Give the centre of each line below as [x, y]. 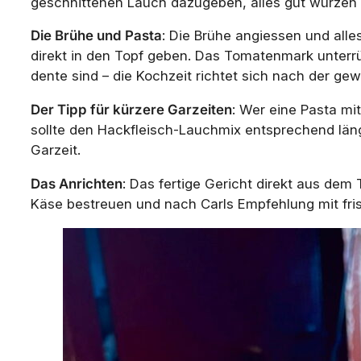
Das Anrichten [77, 184]
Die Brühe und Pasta [96, 36]
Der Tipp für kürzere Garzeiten [131, 110]
